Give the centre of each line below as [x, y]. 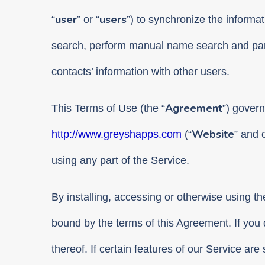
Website [213, 135]
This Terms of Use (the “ [108, 109]
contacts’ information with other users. [140, 72]
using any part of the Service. [120, 161]
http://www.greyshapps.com [117, 135]
